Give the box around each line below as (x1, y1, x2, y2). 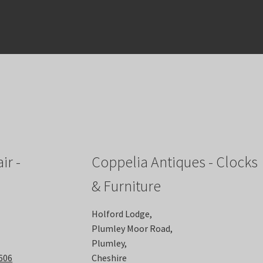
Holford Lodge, (91, 208, 152, 220)
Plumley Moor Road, (91, 222, 173, 235)
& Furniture (91, 177, 161, 196)
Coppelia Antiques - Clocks (91, 153, 258, 172)
